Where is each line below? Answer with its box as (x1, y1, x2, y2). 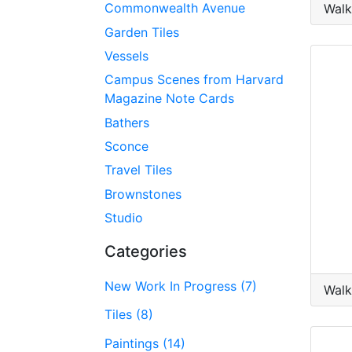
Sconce (104, 138, 148, 155)
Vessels (104, 47, 148, 64)
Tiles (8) (104, 306, 153, 323)
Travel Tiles (104, 162, 172, 178)
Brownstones (104, 185, 181, 202)
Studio (104, 210, 143, 226)
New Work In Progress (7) (104, 277, 257, 294)
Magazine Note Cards (104, 90, 234, 107)
